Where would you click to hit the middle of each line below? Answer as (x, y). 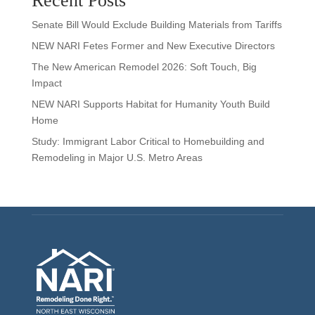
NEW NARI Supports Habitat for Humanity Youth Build (150, 104)
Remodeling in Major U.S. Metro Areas (117, 157)
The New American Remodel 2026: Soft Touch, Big (144, 66)
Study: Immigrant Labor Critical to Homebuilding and (148, 141)
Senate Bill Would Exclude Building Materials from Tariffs (156, 24)
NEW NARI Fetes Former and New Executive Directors (153, 45)
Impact (46, 83)
